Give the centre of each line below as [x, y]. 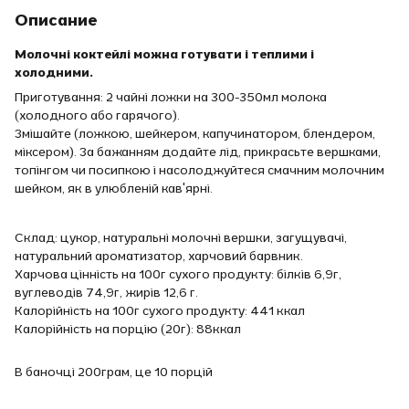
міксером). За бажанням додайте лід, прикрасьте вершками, [198, 152]
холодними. [54, 72]
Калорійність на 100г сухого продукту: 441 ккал [160, 310]
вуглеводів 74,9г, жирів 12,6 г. [106, 292]
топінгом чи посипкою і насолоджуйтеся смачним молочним [199, 170]
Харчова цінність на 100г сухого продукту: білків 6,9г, [178, 274]
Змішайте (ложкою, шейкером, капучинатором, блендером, [195, 133]
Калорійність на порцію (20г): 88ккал [128, 329]
